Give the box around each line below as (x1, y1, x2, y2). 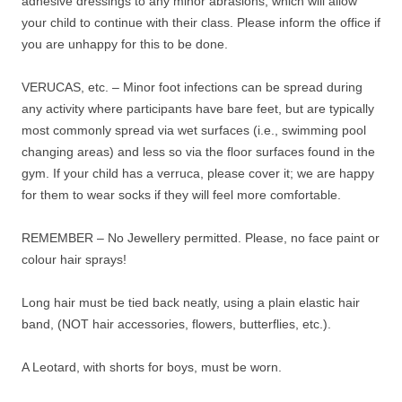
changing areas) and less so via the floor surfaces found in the (22, 144, 375, 159)
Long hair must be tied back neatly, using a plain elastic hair (22, 295, 360, 310)
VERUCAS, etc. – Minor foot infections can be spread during (22, 80, 363, 94)
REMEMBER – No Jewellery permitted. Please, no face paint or (22, 231, 380, 245)
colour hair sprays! (22, 252, 127, 267)
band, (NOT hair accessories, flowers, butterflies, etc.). (22, 317, 331, 331)
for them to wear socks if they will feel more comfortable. (22, 188, 341, 202)
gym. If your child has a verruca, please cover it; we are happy (22, 166, 374, 180)
